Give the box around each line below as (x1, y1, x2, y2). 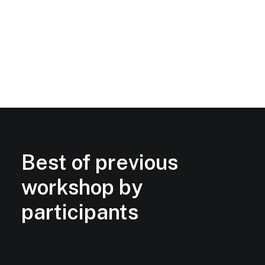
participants (21, 200, 138, 224)
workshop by (21, 175, 143, 199)
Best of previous (21, 150, 178, 174)
